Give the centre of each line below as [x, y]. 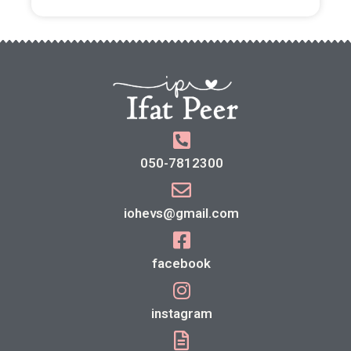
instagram [181, 313]
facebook [181, 263]
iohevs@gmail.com [181, 213]
